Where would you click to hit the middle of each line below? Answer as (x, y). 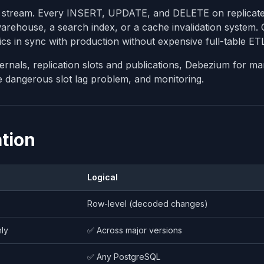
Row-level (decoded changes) (148, 203)
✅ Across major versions (135, 230)
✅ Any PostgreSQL (124, 256)
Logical (103, 177)
